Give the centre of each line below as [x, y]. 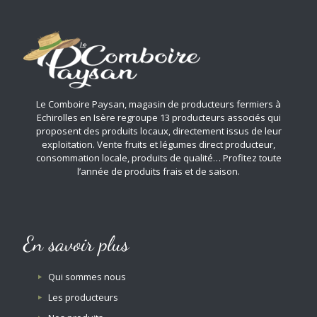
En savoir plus [76, 243]
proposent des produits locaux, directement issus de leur [158, 131]
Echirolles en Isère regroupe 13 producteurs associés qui [158, 117]
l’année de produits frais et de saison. [158, 171]
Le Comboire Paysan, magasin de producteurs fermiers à [158, 104]
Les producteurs [83, 297]
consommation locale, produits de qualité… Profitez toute [158, 157]
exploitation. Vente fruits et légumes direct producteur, [158, 144]
